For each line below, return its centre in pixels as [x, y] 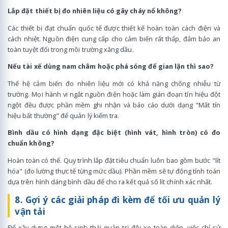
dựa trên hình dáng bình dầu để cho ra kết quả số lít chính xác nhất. [110, 182]
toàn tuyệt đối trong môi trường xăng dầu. [71, 49]
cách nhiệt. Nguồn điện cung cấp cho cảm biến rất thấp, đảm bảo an [114, 38]
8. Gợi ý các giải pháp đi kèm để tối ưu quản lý [118, 199]
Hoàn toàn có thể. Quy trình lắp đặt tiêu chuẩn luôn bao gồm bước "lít [114, 161]
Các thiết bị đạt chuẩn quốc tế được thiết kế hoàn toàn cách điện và [114, 28]
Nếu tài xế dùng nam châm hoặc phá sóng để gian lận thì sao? [111, 66]
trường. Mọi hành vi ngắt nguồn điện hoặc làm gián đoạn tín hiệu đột [114, 94]
